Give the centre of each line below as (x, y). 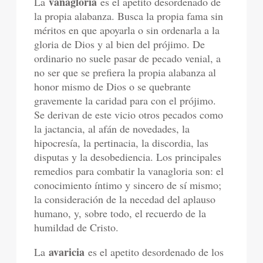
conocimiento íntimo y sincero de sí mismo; (128, 185)
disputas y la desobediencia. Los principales (128, 157)
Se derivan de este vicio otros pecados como (129, 115)
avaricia (67, 252)
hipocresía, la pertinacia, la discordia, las (122, 143)
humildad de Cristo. (77, 227)
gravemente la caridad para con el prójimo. (125, 101)
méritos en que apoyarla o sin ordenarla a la (127, 30)
